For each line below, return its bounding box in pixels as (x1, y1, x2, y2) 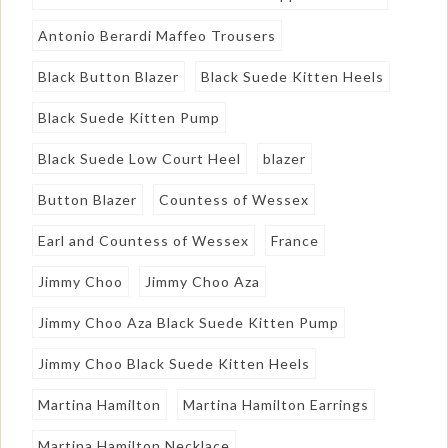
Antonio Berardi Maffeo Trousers (38, 26, 277, 44)
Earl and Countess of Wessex (38, 231, 250, 249)
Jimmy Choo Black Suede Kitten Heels (38, 354, 311, 372)
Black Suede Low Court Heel (38, 149, 242, 167)
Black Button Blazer (38, 67, 180, 85)
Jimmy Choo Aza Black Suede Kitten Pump (38, 313, 340, 331)
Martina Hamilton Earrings (183, 395, 370, 413)
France (271, 231, 320, 249)
